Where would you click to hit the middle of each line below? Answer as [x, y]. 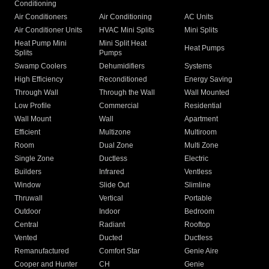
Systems [198, 66]
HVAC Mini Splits [127, 30]
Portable [198, 198]
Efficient [27, 132]
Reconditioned [123, 80]
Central [26, 225]
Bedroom [199, 212]
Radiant [112, 225]
